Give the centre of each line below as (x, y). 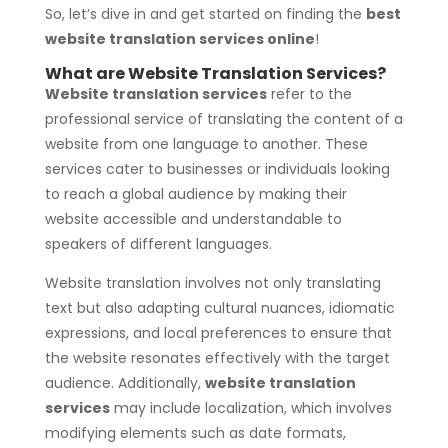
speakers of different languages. (158, 243)
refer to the (309, 93)
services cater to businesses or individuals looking (217, 168)
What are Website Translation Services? (215, 73)
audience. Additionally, (124, 382)
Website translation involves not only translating (212, 282)
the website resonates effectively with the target (217, 357)
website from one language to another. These (206, 143)
